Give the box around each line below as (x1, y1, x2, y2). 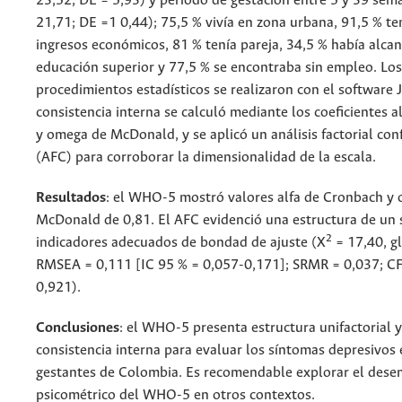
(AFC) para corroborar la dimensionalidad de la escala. (36, 150, 376, 166)
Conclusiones (36, 320, 119, 336)
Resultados (36, 190, 106, 206)
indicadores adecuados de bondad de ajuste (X (36, 235, 326, 251)
